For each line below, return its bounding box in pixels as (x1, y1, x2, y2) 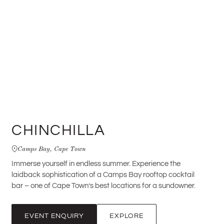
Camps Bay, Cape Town (17, 143, 86, 153)
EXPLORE (109, 210, 144, 221)
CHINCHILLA (11, 119, 105, 141)
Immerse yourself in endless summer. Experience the (11, 158, 181, 169)
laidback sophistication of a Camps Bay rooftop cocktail (11, 169, 195, 180)
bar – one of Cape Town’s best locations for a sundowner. (11, 180, 196, 191)
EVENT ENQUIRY (24, 210, 84, 221)
